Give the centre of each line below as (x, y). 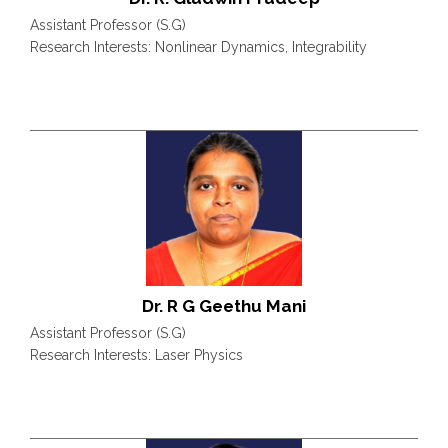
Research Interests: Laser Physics (136, 355)
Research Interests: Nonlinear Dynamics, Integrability (198, 46)
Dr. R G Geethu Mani (224, 306)
